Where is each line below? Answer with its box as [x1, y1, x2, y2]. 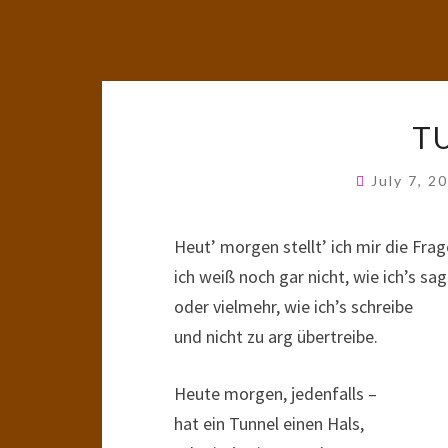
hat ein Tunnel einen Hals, [174, 412, 364, 435]
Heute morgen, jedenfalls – [174, 382, 377, 405]
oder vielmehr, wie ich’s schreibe [174, 295, 413, 318]
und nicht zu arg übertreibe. [174, 325, 378, 348]
